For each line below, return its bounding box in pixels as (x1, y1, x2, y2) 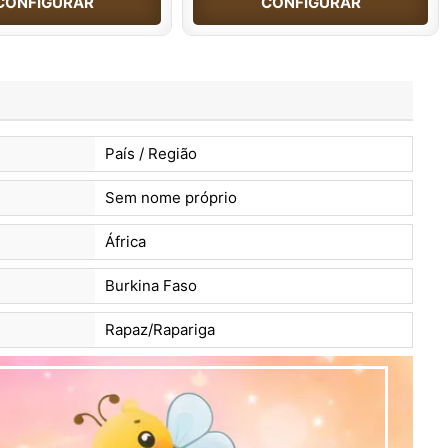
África (104, 231, 146, 251)
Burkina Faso (104, 275, 197, 295)
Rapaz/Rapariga (104, 319, 215, 339)
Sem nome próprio (104, 187, 237, 207)
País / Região (104, 143, 197, 163)
